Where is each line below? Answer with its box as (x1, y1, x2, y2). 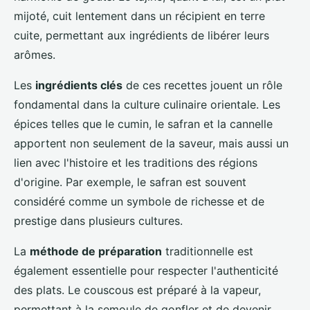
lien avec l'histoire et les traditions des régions (14, 156, 257, 170)
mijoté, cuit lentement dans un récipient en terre (14, 9, 265, 24)
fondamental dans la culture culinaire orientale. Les (14, 98, 280, 112)
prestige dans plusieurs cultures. (14, 214, 183, 228)
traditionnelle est (162, 244, 253, 259)
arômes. (14, 48, 55, 62)
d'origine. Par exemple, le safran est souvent (14, 175, 246, 190)
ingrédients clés (35, 78, 122, 93)
